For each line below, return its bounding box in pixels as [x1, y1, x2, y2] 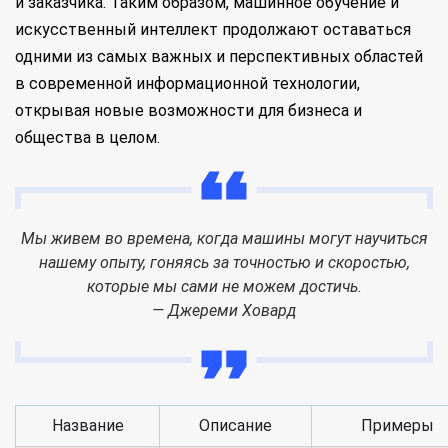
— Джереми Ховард [152, 301, 296, 320]
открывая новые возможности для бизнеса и [15, 101, 362, 120]
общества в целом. [15, 128, 160, 147]
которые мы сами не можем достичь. [86, 277, 362, 296]
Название [51, 416, 124, 435]
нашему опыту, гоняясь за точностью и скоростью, [38, 253, 410, 272]
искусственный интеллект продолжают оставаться [15, 20, 411, 39]
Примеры [360, 416, 434, 435]
